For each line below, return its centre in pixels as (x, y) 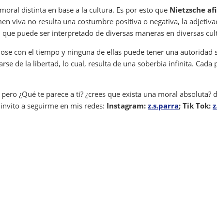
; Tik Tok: (196, 106)
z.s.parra (163, 106)
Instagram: (127, 106)
